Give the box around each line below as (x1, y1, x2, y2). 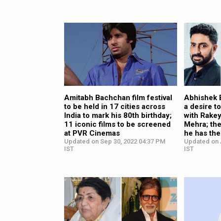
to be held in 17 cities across (64, 102, 165, 111)
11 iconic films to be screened (64, 120, 171, 129)
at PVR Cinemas (64, 129, 120, 138)
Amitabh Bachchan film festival (64, 93, 172, 103)
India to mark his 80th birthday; (64, 111, 172, 120)
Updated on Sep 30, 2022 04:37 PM (64, 138, 165, 146)
